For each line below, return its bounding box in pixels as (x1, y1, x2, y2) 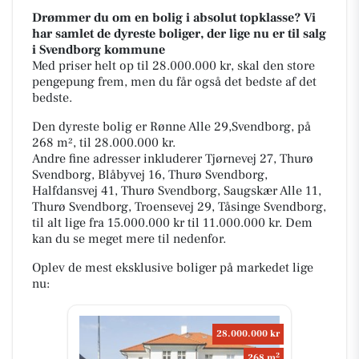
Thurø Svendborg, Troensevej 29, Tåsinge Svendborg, (32, 198, 326, 215)
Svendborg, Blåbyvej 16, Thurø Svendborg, (32, 166, 268, 183)
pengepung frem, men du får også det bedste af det (32, 73, 317, 90)
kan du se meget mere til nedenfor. (32, 230, 226, 247)
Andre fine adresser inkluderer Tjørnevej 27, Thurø (32, 150, 313, 167)
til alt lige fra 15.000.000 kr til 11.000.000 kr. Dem (32, 214, 313, 231)
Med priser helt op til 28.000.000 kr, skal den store (32, 57, 315, 74)
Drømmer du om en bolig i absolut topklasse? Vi (32, 9, 316, 26)
